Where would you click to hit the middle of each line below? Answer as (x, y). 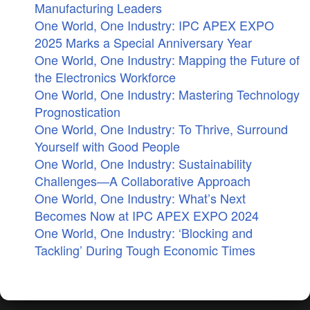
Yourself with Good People (107, 146)
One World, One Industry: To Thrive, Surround (161, 129)
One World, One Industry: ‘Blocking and (144, 232)
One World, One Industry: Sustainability (143, 163)
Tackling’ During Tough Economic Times (145, 250)
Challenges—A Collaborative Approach (143, 181)
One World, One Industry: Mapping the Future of (167, 60)
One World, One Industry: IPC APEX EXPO (154, 25)
